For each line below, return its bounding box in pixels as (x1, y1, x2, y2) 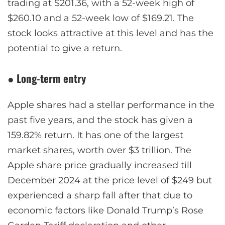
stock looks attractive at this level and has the (8, 27, 213, 39)
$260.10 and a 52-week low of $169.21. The (8, 12, 194, 24)
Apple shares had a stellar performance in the (8, 99, 214, 110)
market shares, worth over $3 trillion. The (8, 144, 191, 156)
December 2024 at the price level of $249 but (8, 174, 212, 186)
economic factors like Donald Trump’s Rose (8, 204, 203, 216)
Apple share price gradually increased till (8, 159, 192, 171)
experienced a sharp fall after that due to (8, 189, 192, 201)
